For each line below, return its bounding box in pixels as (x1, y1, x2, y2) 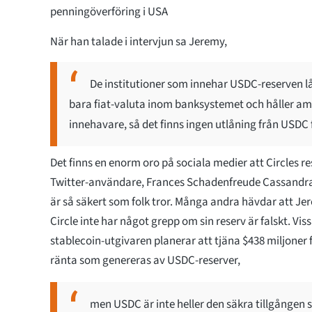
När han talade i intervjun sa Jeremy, (50, 33, 227, 50)
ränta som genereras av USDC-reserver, (50, 251, 240, 269)
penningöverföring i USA (50, 3, 168, 20)
